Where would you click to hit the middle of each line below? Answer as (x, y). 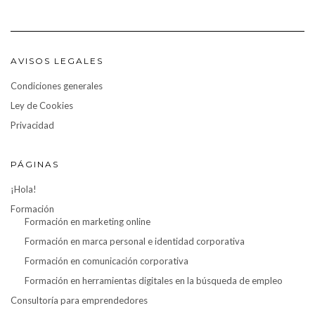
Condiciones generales (57, 86)
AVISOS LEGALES (57, 61)
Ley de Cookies (42, 105)
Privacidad (32, 125)
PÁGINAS (35, 164)
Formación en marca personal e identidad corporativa (135, 241)
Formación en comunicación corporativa (107, 261)
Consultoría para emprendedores (79, 300)
